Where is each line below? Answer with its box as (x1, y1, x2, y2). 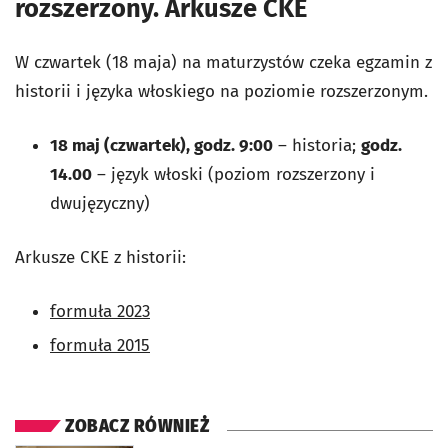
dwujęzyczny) (50, 193, 150, 214)
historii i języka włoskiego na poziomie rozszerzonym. (15, 81, 428, 102)
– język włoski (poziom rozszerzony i (92, 164, 375, 185)
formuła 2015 (50, 335, 150, 356)
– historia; (273, 135, 361, 156)
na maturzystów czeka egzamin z (182, 52, 432, 73)
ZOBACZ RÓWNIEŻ (65, 416, 209, 437)
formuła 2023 (50, 301, 150, 322)
